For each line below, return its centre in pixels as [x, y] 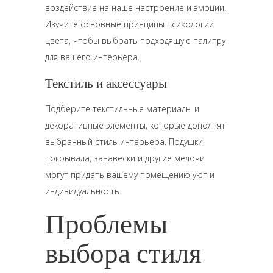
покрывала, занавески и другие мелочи [125, 158]
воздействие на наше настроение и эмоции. [136, 8]
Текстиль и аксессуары [106, 83]
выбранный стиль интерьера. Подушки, [125, 142]
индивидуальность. [83, 191]
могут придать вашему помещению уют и [130, 175]
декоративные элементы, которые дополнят [135, 125]
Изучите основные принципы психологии [129, 24]
